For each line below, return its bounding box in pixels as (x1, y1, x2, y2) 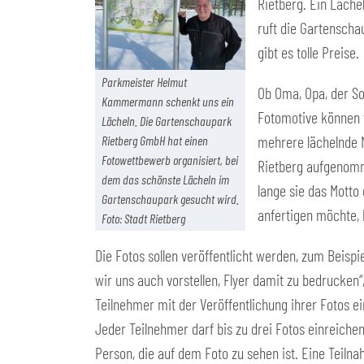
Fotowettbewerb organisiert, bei (102, 151, 238, 167)
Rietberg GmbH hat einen (102, 132, 208, 148)
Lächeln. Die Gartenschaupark (102, 112, 232, 128)
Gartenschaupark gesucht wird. (102, 190, 239, 206)
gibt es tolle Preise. (258, 42, 359, 62)
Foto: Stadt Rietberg (102, 210, 185, 226)
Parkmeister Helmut (102, 73, 187, 89)
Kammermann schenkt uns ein (102, 93, 234, 109)
